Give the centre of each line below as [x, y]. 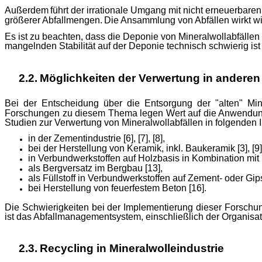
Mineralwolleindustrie [167, 249]
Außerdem [27, 11]
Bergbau [125, 168]
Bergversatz [68, 168]
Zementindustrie [87, 138]
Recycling [67, 249]
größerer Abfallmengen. [54, 20]
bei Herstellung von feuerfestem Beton [108, 188]
